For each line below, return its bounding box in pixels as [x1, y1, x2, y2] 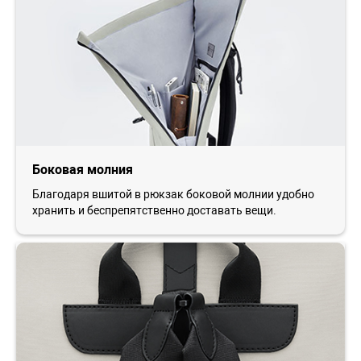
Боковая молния [32, 161, 133, 177]
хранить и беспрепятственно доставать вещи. [32, 203, 276, 217]
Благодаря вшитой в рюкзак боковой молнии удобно [32, 187, 314, 201]
